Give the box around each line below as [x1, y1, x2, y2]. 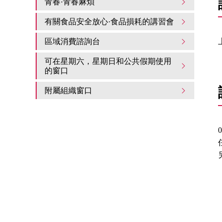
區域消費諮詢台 [45, 37, 100, 46]
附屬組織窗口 [45, 86, 92, 95]
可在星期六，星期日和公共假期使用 [45, 57, 171, 65]
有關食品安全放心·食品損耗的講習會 [45, 17, 174, 26]
